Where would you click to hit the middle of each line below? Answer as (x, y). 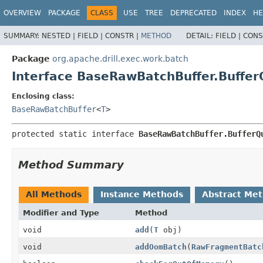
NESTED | (60, 36)
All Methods (54, 194)
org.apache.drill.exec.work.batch (120, 58)
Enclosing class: (43, 96)
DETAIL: (201, 36)
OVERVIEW (22, 13)
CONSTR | (123, 36)
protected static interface (75, 134)
